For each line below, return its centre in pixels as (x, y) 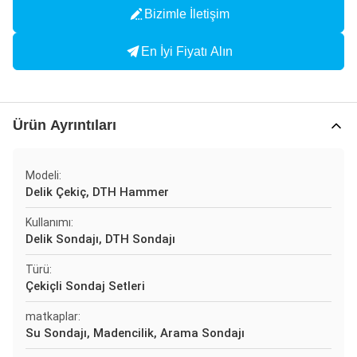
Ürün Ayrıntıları (65, 125)
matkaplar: (53, 316)
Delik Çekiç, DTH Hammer (97, 192)
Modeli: (43, 175)
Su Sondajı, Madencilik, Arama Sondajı (135, 333)
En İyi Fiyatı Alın (186, 51)
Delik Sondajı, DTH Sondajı (100, 239)
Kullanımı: (49, 222)
